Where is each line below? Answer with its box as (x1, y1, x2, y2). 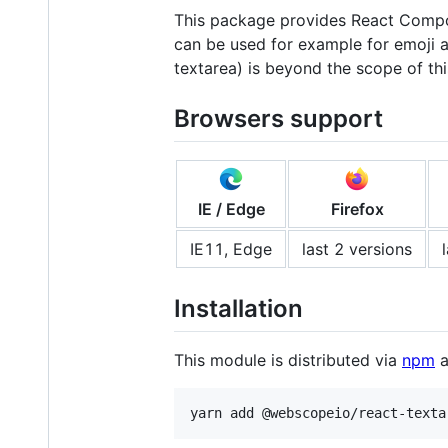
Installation (174, 293, 303, 323)
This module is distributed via (174, 349, 402, 370)
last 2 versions (302, 238, 412, 259)
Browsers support (174, 103, 383, 133)
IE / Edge (197, 198, 265, 219)
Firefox (330, 198, 384, 219)
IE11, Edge (190, 238, 272, 259)
